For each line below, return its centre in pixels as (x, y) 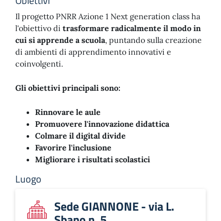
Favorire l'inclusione (73, 147)
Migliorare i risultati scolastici (92, 159)
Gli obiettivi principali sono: (68, 88)
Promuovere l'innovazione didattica (102, 124)
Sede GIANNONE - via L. (114, 206)
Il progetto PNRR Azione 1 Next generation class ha (108, 16)
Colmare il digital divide (80, 136)
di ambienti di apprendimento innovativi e (93, 52)
